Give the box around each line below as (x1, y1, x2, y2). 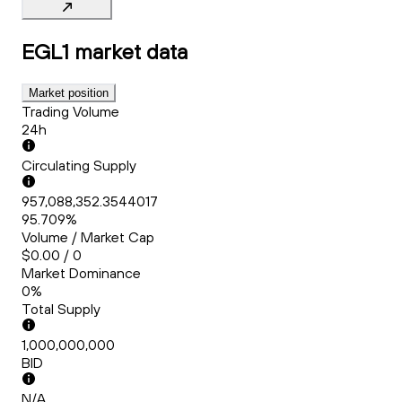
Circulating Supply (22, 156, 136, 175)
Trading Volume (22, 102, 119, 121)
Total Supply (22, 300, 100, 319)
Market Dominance (22, 264, 141, 283)
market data (74, 38, 188, 66)
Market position (29, 86, 109, 100)
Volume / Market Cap (22, 228, 154, 247)
